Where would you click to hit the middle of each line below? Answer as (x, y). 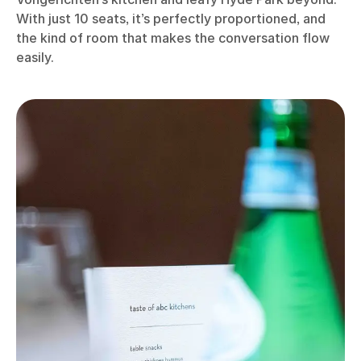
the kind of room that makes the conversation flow (173, 38)
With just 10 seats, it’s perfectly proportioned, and (171, 19)
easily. (35, 58)
